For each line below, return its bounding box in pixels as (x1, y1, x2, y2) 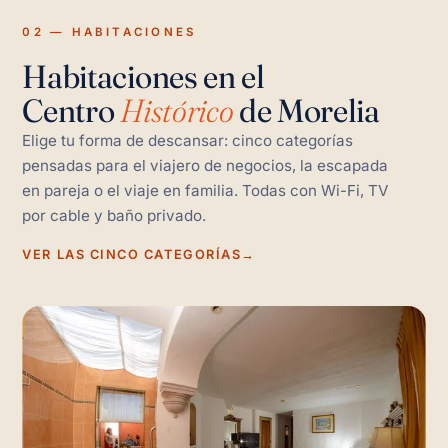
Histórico (120, 91, 234, 130)
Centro (22, 91, 121, 130)
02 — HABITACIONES (22, 25, 197, 39)
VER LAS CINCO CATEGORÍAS (22, 247, 242, 262)
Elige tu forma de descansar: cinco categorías (22, 131, 354, 150)
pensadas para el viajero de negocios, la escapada (22, 156, 389, 175)
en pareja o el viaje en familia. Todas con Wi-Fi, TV (22, 181, 389, 200)
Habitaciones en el (22, 57, 265, 96)
